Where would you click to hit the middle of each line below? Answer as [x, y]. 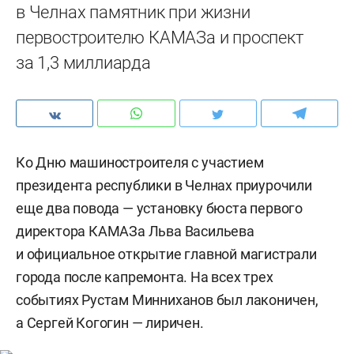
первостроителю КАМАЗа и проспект [160, 38]
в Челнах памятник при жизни [133, 12]
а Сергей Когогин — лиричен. [110, 323]
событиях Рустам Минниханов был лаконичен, [167, 300]
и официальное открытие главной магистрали [166, 254]
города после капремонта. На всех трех [145, 277]
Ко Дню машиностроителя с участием [140, 162]
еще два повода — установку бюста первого [159, 208]
